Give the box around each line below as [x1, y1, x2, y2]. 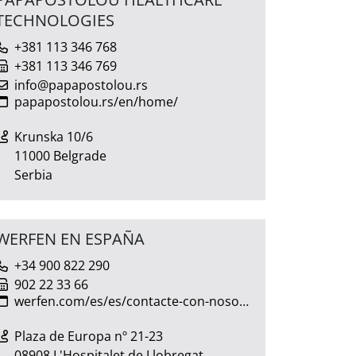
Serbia [14, 165, 52, 184]
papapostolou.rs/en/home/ [14, 92, 178, 110]
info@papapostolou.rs [14, 75, 148, 94]
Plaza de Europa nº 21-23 [14, 327, 163, 345]
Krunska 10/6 [14, 127, 93, 145]
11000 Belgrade [14, 146, 106, 164]
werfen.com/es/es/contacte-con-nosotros [14, 292, 239, 310]
